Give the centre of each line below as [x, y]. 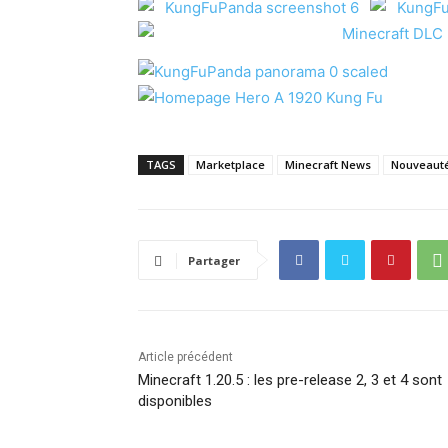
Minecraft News [328, 165]
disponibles [175, 401]
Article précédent [185, 357]
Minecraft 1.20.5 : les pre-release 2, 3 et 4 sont [290, 380]
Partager [214, 261]
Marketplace [230, 165]
